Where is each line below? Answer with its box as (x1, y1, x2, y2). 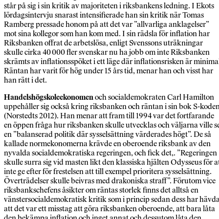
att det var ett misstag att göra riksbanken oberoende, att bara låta (4, 204, 215, 214)
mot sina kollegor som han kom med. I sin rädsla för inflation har (4, 29, 210, 39)
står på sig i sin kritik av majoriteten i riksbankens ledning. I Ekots (4, 1, 214, 11)
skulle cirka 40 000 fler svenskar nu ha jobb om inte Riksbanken (4, 47, 210, 57)
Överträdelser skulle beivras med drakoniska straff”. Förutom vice (4, 176, 216, 186)
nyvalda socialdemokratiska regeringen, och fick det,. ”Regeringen (4, 148, 217, 158)
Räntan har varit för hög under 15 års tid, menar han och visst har (4, 66, 213, 76)
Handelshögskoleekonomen (4, 92, 93, 102)
